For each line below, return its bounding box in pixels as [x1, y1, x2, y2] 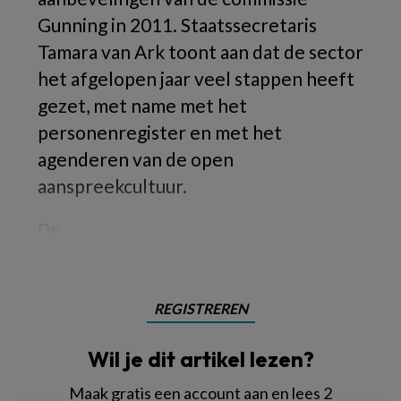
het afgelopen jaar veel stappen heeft [38, 67, 354, 90]
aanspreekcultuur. [38, 175, 187, 197]
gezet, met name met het [38, 94, 247, 116]
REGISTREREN [153, 300, 248, 317]
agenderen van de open [38, 148, 234, 170]
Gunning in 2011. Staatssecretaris [38, 13, 317, 36]
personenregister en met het [38, 121, 282, 143]
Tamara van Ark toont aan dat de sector [38, 40, 363, 63]
